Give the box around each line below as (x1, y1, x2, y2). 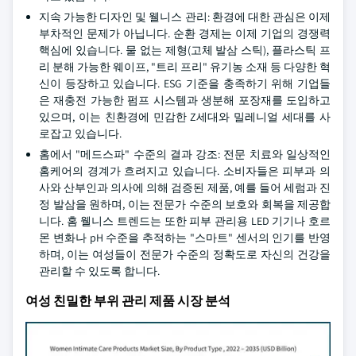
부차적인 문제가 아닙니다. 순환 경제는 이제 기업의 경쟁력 (39, 26, 331, 41)
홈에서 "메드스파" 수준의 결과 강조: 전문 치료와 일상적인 (39, 147, 331, 161)
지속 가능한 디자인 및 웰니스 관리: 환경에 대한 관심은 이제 (39, 10, 331, 24)
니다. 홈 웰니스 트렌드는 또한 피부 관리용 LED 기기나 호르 (39, 214, 331, 228)
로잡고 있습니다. (39, 126, 122, 141)
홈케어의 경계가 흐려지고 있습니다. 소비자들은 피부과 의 (39, 164, 331, 178)
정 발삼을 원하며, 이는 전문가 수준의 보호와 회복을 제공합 (39, 197, 331, 211)
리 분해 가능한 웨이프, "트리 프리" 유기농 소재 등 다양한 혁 (39, 60, 331, 74)
